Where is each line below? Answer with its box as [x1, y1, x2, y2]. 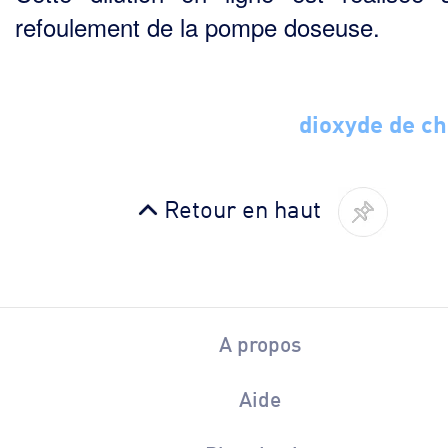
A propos [219, 328, 301, 359]
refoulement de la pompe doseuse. [15, 9, 380, 45]
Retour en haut [163, 190, 321, 225]
